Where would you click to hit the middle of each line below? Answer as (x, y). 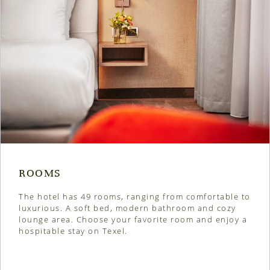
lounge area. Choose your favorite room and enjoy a (133, 220)
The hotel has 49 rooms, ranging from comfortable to (135, 197)
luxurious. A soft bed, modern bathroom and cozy (127, 208)
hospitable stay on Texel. (73, 231)
